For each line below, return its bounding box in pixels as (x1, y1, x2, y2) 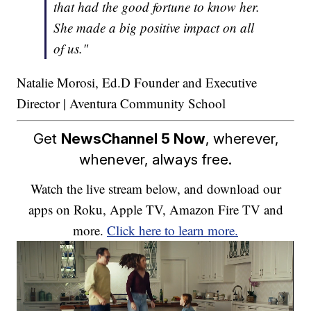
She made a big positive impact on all (53, 18, 255, 36)
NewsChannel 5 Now (60, 129, 205, 147)
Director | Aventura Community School (17, 94, 226, 112)
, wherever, (205, 129, 278, 147)
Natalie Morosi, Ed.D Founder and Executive (17, 73, 258, 91)
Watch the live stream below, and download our (30, 179, 281, 197)
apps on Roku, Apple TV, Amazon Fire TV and (28, 200, 283, 218)
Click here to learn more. (107, 221, 238, 239)
